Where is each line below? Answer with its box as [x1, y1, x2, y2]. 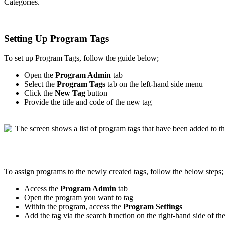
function [108, 211, 135, 220]
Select [24, 79, 43, 88]
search [86, 211, 106, 220]
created [109, 167, 132, 176]
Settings [156, 202, 182, 211]
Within [24, 202, 45, 211]
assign [15, 167, 34, 176]
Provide [24, 97, 49, 106]
